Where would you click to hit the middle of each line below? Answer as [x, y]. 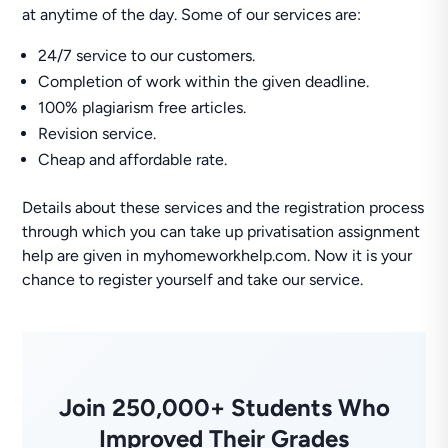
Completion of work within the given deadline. [204, 81]
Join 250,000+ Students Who [224, 407]
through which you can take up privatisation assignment [221, 231]
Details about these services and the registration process [223, 207]
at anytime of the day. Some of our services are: [192, 14]
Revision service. [97, 133]
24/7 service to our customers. [147, 55]
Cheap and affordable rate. [133, 159]
